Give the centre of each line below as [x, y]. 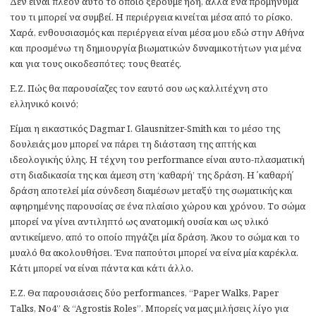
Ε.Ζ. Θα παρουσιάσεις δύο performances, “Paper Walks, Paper [144, 292]
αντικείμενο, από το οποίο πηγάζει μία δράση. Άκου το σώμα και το [155, 237]
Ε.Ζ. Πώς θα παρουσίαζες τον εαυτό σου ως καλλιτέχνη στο [139, 88]
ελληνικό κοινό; [44, 103]
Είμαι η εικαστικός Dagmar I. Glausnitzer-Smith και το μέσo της [145, 128]
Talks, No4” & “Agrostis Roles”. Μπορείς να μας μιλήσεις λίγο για [149, 308]
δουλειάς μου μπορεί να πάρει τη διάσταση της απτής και [133, 144]
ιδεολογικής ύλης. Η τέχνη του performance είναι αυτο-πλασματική [157, 159]
